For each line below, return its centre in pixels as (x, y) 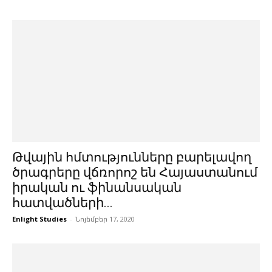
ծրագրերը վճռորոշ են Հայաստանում (135, 173)
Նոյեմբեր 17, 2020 (105, 219)
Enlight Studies (39, 219)
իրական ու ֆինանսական (97, 188)
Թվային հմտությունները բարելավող (132, 158)
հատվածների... (63, 203)
